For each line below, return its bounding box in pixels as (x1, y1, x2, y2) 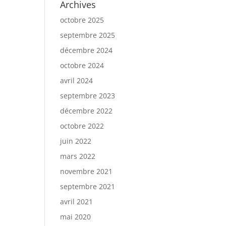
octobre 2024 (60, 61, 104, 70)
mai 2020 (60, 212, 91, 221)
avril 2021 (60, 197, 93, 206)
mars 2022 (60, 151, 96, 161)
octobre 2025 (60, 15, 104, 25)
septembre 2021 (60, 182, 116, 191)
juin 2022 (60, 136, 92, 146)
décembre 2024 (60, 45, 113, 55)
